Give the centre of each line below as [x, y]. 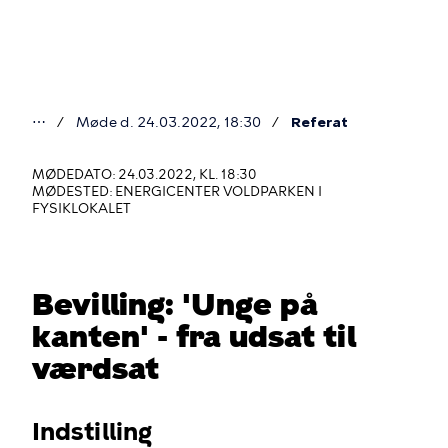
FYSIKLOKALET [81, 208]
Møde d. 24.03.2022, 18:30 [168, 122]
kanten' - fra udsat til [194, 336]
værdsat [95, 368]
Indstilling [92, 431]
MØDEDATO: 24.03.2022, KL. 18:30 [144, 174]
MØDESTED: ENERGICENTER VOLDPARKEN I [177, 191]
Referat [319, 122]
